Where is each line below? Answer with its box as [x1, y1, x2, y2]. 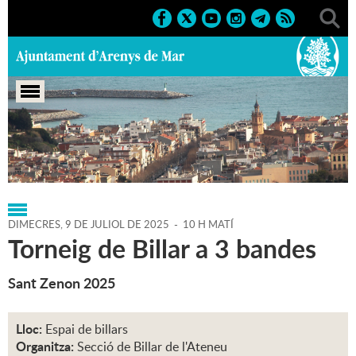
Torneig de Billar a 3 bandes [8, 230, 316, 267]
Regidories [68, 146, 125, 164]
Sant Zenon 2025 [8, 273, 115, 294]
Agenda [197, 146, 239, 164]
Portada [8, 146, 52, 164]
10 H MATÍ [183, 217, 234, 232]
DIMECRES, [8, 217, 65, 232]
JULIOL [88, 217, 125, 232]
